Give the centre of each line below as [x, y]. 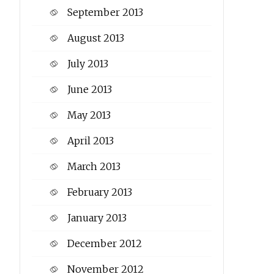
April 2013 [90, 141]
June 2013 [89, 90]
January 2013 [97, 218]
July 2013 [87, 64]
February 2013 [99, 192]
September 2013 [105, 13]
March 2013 [94, 167]
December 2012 [104, 244]
